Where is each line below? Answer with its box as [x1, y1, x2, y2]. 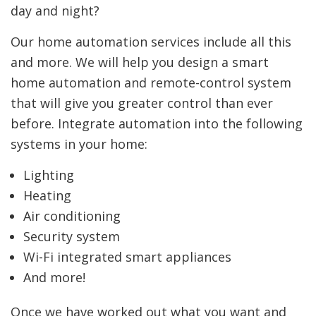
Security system [23, 228, 120, 245]
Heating [23, 187, 71, 205]
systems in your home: [11, 135, 147, 153]
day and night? [11, 2, 99, 20]
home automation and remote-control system [11, 74, 291, 92]
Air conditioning [23, 207, 121, 225]
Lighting [23, 166, 74, 184]
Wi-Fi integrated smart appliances [23, 248, 231, 266]
